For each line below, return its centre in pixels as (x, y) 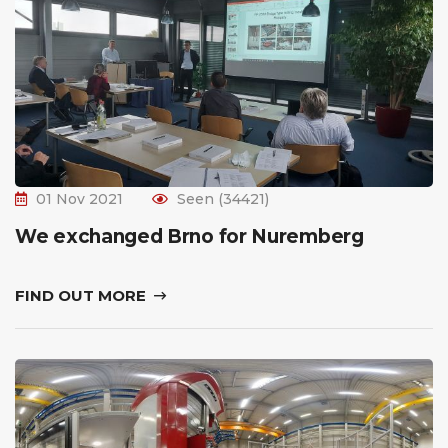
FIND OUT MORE (82, 295)
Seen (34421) (223, 198)
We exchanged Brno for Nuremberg (189, 236)
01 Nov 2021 (79, 198)
